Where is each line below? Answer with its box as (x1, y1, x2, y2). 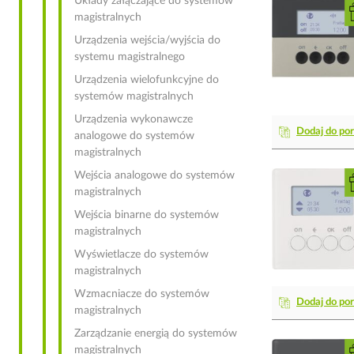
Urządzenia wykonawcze (74, 114, 193, 125)
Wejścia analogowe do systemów (74, 170, 235, 181)
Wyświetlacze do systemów (74, 249, 209, 260)
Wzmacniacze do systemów (74, 288, 209, 299)
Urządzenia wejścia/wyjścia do (74, 35, 220, 46)
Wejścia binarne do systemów (74, 209, 219, 220)
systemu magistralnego (74, 51, 185, 62)
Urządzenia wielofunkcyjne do (74, 74, 219, 85)
